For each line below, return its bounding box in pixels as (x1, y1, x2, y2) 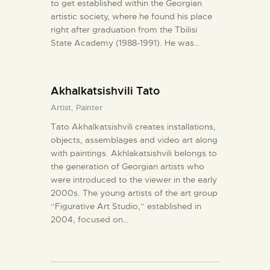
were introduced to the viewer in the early (51, 174, 217, 186)
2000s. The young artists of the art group (51, 187, 218, 199)
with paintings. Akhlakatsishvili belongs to (51, 148, 217, 159)
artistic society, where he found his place (51, 10, 212, 22)
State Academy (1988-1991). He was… (51, 37, 199, 48)
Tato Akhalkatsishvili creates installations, (51, 121, 216, 133)
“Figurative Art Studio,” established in (51, 201, 201, 212)
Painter (76, 102, 102, 113)
